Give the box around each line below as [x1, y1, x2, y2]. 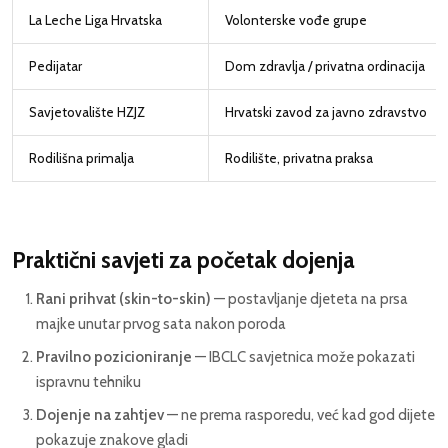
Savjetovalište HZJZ [29, 104, 145, 121]
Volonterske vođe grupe [225, 12, 367, 29]
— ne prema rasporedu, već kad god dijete [164, 406, 435, 425]
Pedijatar [29, 58, 82, 75]
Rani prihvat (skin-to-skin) [36, 290, 211, 309]
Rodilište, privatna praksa [225, 150, 373, 167]
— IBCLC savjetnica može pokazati [192, 348, 415, 367]
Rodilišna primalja [29, 150, 134, 167]
